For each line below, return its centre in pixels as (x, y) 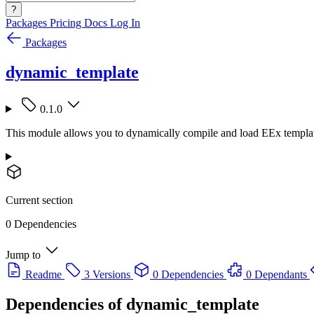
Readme (43, 274)
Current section (39, 200)
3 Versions (107, 274)
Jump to (23, 254)
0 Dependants (277, 274)
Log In (125, 23)
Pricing (67, 23)
